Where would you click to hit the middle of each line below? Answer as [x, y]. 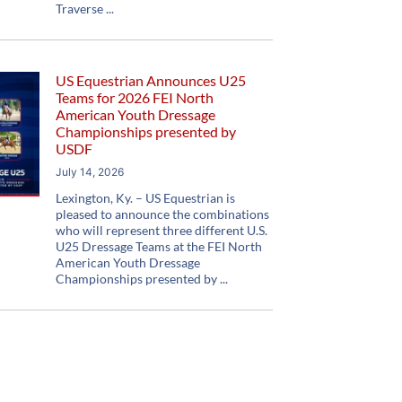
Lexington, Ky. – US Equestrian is [146, 198]
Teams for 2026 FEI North [135, 97]
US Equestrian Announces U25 [151, 80]
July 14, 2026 [90, 172]
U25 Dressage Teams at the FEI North [159, 246]
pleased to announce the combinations [163, 214]
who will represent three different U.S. [162, 230]
